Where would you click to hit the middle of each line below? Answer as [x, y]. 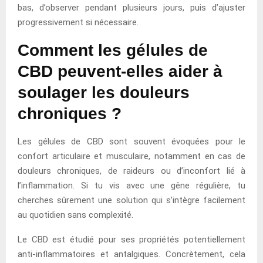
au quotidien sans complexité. [75, 215]
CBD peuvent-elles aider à [120, 71]
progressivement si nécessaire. [78, 22]
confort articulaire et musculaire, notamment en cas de [131, 156]
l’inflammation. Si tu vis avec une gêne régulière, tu [131, 185]
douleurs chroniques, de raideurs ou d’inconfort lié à [131, 171]
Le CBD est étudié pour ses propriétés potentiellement [131, 239]
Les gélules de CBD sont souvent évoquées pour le [131, 141]
